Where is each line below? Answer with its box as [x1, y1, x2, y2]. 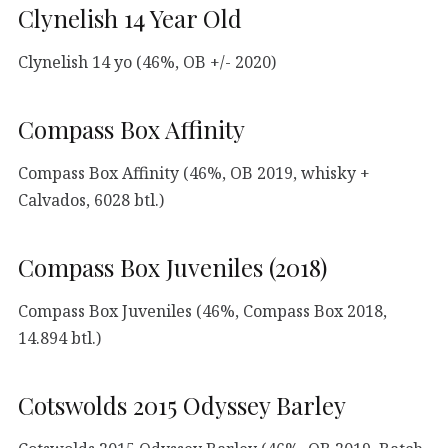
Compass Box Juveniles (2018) [18, 251, 327, 284]
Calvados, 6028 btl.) [18, 188, 164, 211]
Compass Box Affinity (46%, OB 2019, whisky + [18, 161, 370, 184]
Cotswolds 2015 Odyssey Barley [18, 389, 346, 422]
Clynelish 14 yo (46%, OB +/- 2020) [18, 50, 276, 73]
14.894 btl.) [18, 326, 101, 349]
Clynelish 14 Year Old [18, 2, 242, 35]
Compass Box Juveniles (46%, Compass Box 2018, [18, 299, 387, 322]
